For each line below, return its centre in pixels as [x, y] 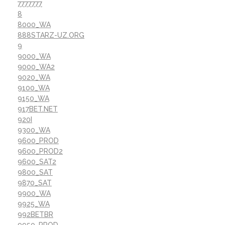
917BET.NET [38, 109]
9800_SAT [35, 172]
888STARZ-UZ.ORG [51, 35]
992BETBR [35, 214]
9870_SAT [35, 183]
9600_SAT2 [37, 161]
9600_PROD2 [40, 151]
